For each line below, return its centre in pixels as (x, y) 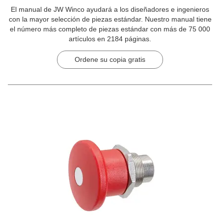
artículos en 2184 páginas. (110, 39)
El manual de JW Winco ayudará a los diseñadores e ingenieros (110, 9)
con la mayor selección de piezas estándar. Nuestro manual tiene (110, 19)
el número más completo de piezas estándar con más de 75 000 (110, 29)
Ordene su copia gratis (110, 60)
